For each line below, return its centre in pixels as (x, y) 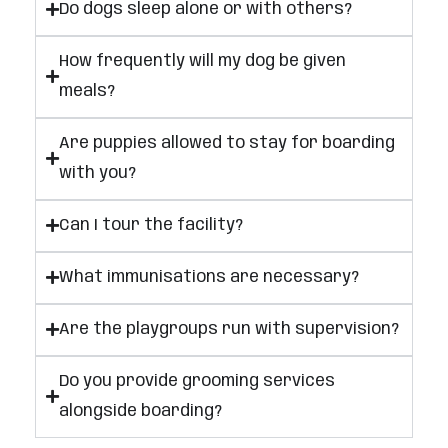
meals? (87, 91)
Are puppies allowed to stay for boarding (227, 143)
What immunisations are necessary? (209, 277)
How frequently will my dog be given (202, 61)
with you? (97, 173)
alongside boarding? (140, 411)
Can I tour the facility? (151, 225)
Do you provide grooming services (197, 381)
